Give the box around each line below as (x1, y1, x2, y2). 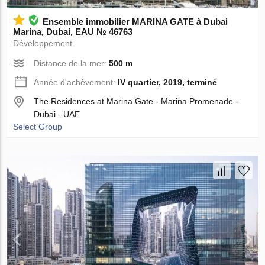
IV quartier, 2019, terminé (118, 77, 218, 87)
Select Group (13, 121, 63, 131)
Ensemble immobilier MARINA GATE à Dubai (43, 16, 228, 27)
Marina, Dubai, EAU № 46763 (13, 26, 133, 37)
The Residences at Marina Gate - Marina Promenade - (34, 96, 239, 106)
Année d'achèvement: (34, 77, 118, 87)
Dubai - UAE (34, 109, 80, 119)
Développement (13, 38, 73, 48)
